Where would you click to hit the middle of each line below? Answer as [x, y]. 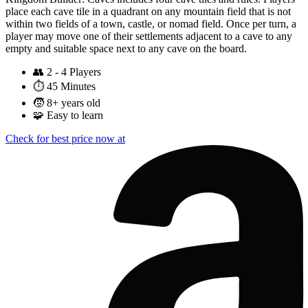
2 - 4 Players [74, 72]
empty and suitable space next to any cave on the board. [126, 49]
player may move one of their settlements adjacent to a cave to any [149, 36]
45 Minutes [71, 87]
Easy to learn [75, 115]
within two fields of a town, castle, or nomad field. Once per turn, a [151, 24]
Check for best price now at [65, 139]
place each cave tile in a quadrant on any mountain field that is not [148, 12]
